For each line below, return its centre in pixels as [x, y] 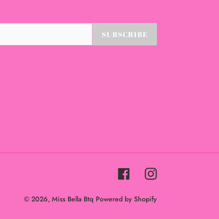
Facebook [147, 172]
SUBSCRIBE [125, 34]
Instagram [175, 172]
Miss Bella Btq [73, 199]
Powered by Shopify [126, 199]
